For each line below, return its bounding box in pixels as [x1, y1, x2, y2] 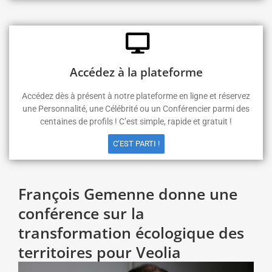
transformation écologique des [18, 222, 244, 243]
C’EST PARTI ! [112, 139, 160, 148]
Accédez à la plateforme [69, 64, 203, 80]
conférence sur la [18, 203, 144, 223]
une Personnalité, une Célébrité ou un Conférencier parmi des [22, 104, 250, 114]
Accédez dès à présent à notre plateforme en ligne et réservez [22, 91, 250, 101]
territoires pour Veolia [18, 242, 181, 262]
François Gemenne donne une [18, 183, 237, 204]
